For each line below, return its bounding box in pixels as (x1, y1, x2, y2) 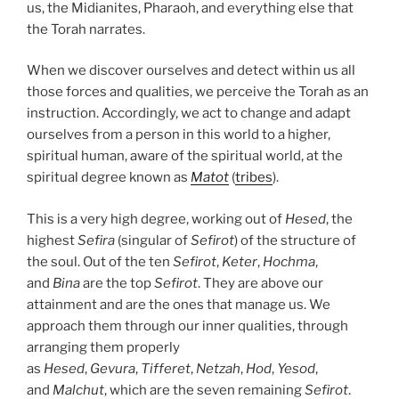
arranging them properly (27, 338, 180, 355)
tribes (235, 169, 273, 186)
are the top (80, 274, 154, 291)
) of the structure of (234, 232, 356, 248)
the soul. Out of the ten (27, 253, 173, 270)
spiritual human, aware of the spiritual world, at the (27, 148, 343, 165)
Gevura (90, 360, 135, 377)
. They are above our (198, 274, 323, 291)
